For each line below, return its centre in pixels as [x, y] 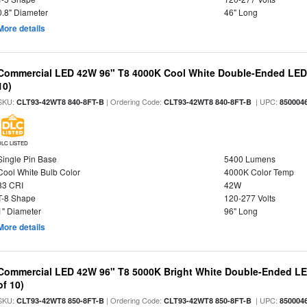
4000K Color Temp [259, 172]
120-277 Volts [249, 198]
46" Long [241, 12]
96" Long [241, 211]
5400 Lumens [249, 159]
